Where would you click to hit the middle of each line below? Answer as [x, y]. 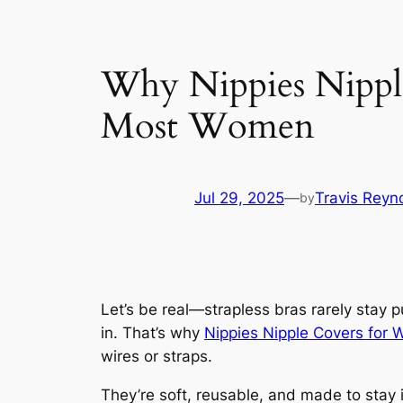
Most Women [208, 126]
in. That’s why [152, 332]
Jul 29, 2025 [239, 198]
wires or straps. [157, 356]
